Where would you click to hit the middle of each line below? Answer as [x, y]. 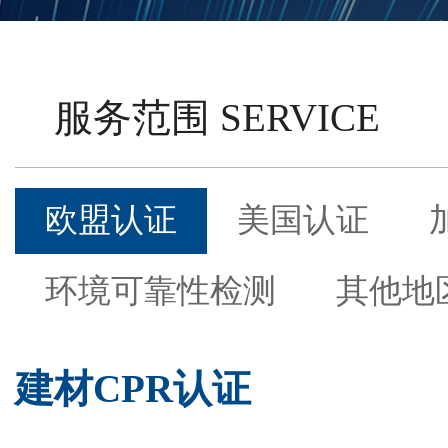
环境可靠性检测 [160, 291]
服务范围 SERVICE [217, 117]
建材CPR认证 [133, 388]
